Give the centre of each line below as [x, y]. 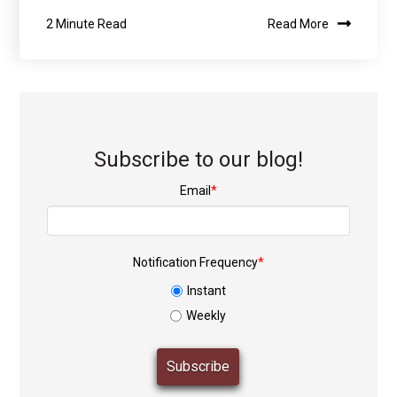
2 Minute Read [87, 24]
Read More [298, 24]
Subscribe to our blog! [198, 159]
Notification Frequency [195, 263]
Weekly [206, 315]
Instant [206, 291]
